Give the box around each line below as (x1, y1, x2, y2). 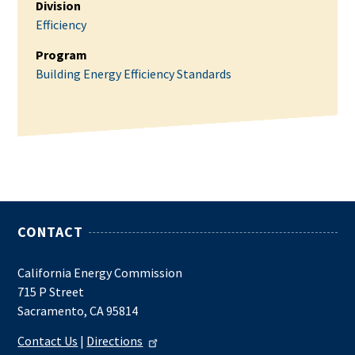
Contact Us (17, 332, 78, 349)
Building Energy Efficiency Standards (35, 65, 231, 82)
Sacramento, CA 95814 (17, 303, 139, 319)
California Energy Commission (17, 265, 183, 281)
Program (35, 46, 87, 63)
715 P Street (17, 284, 85, 300)
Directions (86, 332, 143, 349)
